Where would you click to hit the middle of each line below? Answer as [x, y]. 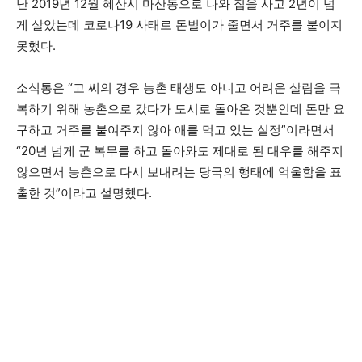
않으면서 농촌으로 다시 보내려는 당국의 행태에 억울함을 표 [179, 171]
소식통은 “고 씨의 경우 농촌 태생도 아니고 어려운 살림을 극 [179, 87]
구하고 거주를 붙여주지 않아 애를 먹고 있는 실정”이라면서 [175, 129]
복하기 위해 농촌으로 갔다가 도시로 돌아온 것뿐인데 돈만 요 [181, 108]
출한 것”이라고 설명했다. [84, 192]
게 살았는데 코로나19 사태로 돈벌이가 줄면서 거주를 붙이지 [179, 24]
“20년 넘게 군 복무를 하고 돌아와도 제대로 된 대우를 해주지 [180, 150]
